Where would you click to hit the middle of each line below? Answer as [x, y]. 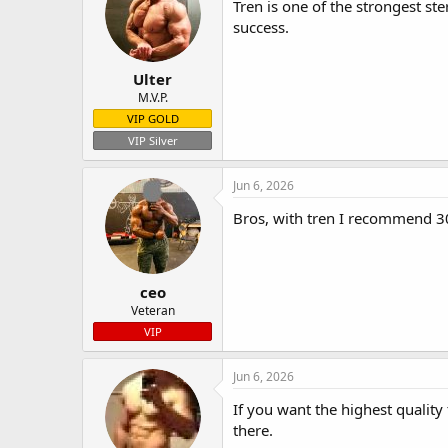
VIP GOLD [152, 118]
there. [253, 429]
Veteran [152, 310]
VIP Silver [152, 140]
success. [261, 26]
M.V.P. [152, 97]
